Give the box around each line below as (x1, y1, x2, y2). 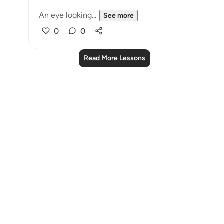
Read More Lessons (83, 54, 145, 62)
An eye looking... (39, 10, 96, 20)
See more (103, 11, 134, 20)
